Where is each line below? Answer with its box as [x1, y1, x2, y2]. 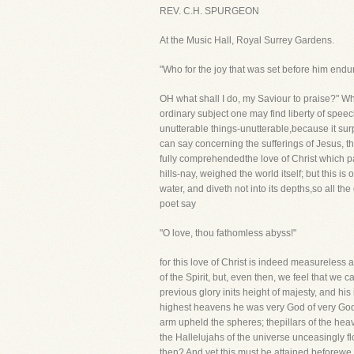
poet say [160, 198, 196, 209]
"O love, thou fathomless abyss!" [160, 228, 296, 239]
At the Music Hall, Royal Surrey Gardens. [160, 35, 334, 46]
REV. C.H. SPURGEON [160, 6, 259, 17]
